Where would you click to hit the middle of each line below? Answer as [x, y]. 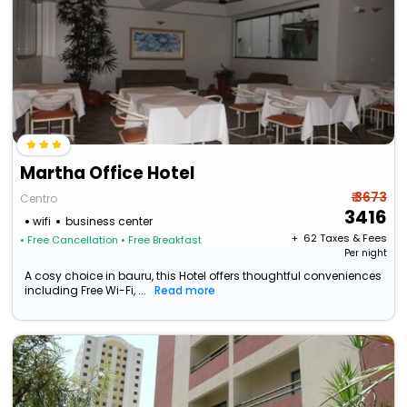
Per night [365, 253]
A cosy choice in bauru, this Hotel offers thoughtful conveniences [203, 276]
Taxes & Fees [353, 238]
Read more [185, 291]
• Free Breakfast [162, 240]
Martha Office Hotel [108, 174]
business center [109, 222]
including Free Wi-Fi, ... [86, 291]
